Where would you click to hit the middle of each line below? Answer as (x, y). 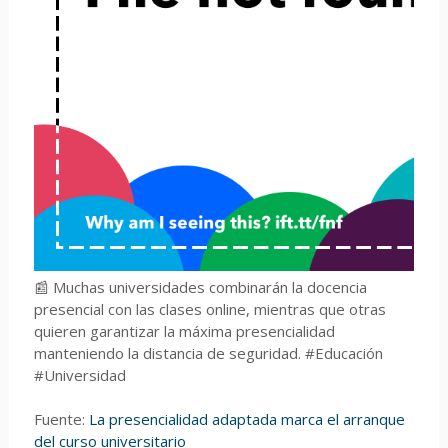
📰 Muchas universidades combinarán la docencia (200, 286)
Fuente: (61, 418)
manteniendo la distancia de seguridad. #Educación (208, 352)
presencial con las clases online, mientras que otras (209, 308)
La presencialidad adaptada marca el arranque (246, 418)
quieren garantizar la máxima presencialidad (184, 330)
